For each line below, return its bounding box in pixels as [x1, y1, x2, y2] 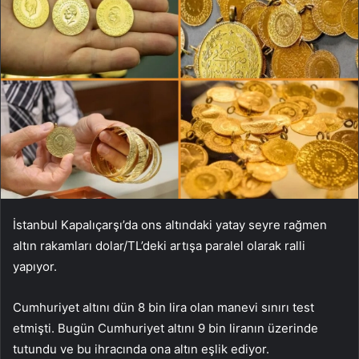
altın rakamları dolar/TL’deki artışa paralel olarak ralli [13, 237, 305, 253]
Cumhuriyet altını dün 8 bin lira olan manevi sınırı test [13, 299, 314, 315]
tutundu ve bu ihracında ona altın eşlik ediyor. [13, 341, 269, 357]
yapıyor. [13, 258, 57, 274]
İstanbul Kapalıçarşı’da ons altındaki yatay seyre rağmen [13, 216, 327, 232]
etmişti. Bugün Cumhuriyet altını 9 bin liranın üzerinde [13, 320, 318, 336]
